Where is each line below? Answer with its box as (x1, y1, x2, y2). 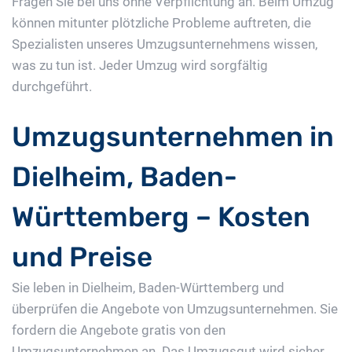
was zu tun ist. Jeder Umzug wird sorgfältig (12, 57, 268, 74)
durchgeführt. (12, 79, 92, 95)
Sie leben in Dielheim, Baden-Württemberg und (12, 280, 284, 296)
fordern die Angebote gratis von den (12, 322, 225, 339)
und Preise (12, 240, 152, 274)
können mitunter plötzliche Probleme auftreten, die (12, 15, 311, 31)
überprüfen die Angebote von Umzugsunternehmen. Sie (12, 301, 338, 317)
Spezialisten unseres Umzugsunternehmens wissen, (12, 36, 317, 53)
